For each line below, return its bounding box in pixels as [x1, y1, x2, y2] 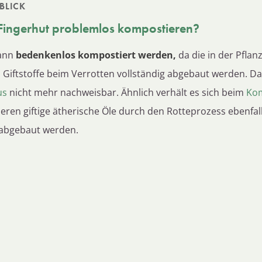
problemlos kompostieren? [49, 19, 199, 37]
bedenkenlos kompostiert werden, [16, 48, 176, 61]
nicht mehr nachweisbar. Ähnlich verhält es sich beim [7, 85, 246, 99]
